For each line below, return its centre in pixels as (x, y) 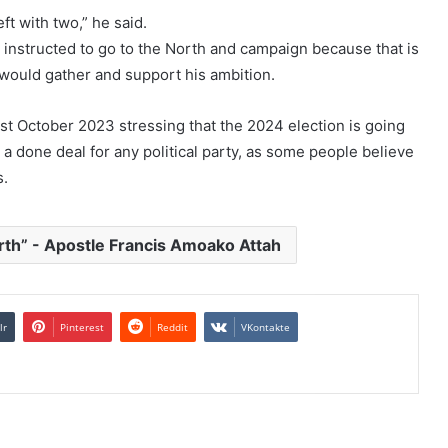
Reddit (172, 326)
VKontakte (265, 326)
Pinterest (82, 326)
